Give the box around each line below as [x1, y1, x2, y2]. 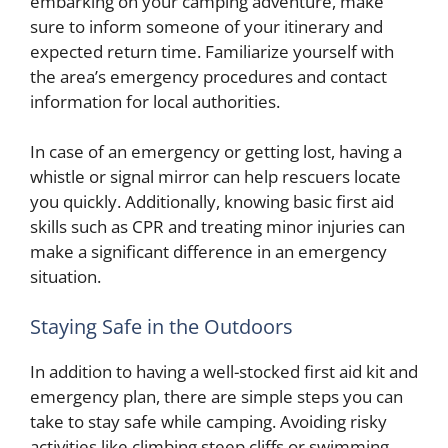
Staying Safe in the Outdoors [30, 312, 293, 340]
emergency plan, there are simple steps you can [30, 384, 403, 408]
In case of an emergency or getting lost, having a [30, 140, 402, 163]
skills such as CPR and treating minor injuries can [30, 215, 405, 238]
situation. [30, 265, 101, 288]
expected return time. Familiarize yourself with [30, 39, 394, 63]
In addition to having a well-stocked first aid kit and [30, 359, 418, 383]
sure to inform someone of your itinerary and [30, 14, 383, 38]
